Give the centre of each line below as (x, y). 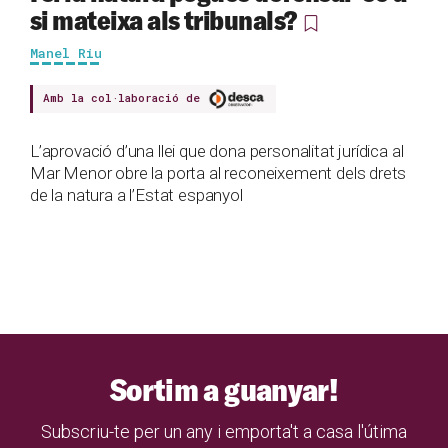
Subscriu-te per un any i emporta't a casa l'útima (224, 431)
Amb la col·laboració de (125, 97)
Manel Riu (66, 52)
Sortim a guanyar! (224, 389)
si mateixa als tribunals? (163, 19)
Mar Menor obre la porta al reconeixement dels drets (218, 172)
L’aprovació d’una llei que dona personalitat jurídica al (217, 150)
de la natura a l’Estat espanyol (136, 194)
